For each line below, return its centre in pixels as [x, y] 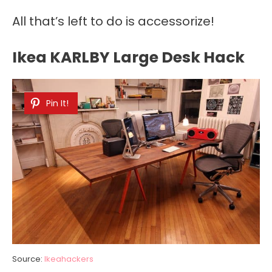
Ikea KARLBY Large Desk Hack [128, 58]
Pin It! [57, 104]
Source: [28, 259]
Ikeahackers [69, 259]
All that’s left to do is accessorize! [113, 22]
